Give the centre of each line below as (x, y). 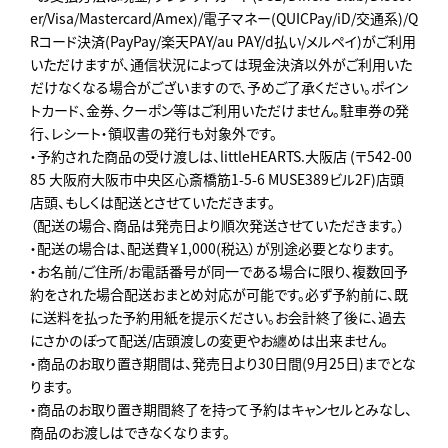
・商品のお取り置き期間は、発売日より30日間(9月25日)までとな (223, 362)
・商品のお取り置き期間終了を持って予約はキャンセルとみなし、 (221, 408)
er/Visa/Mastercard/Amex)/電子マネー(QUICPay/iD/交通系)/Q (224, 17)
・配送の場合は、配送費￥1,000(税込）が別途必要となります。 (212, 247)
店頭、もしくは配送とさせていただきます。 (152, 201)
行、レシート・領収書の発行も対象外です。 (153, 132)
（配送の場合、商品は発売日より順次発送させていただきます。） (217, 224)
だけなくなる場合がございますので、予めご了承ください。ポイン (219, 86)
